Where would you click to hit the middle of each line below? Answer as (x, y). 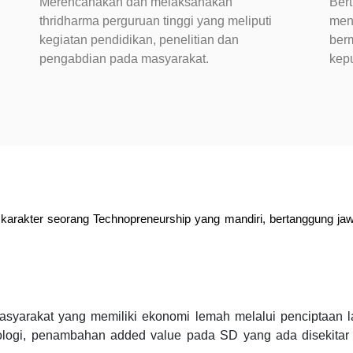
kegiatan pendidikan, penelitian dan (139, 39)
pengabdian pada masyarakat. (124, 58)
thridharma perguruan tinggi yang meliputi (156, 20)
